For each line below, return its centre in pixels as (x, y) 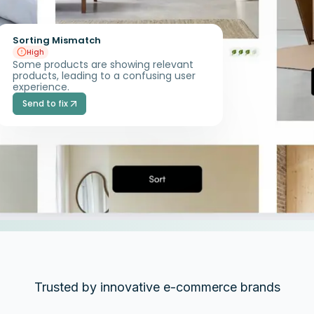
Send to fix (46, 103)
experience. (41, 87)
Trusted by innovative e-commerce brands (157, 287)
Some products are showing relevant (103, 64)
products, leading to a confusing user (104, 75)
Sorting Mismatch (56, 40)
